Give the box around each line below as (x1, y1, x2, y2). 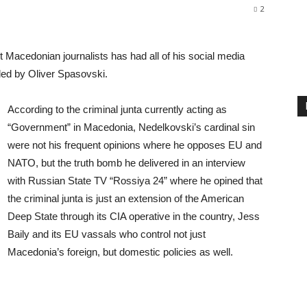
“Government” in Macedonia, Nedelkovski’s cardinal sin (8, 121, 255, 133)
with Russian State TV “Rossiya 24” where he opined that (8, 175, 262, 186)
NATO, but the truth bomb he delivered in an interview (8, 157, 245, 169)
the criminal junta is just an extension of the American (8, 193, 244, 204)
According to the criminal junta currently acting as (8, 103, 227, 115)
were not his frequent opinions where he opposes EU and (8, 139, 262, 151)
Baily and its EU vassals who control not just (8, 228, 206, 240)
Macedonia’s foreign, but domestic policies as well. (8, 246, 233, 258)
